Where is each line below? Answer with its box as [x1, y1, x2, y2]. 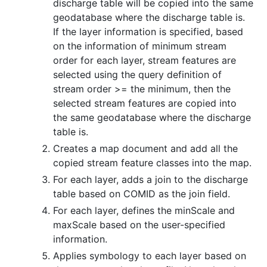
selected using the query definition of [53, 69, 222, 81]
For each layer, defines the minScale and [53, 204, 235, 217]
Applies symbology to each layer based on [53, 250, 246, 262]
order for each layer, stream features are [53, 54, 236, 67]
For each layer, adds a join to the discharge [53, 173, 248, 186]
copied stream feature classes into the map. [53, 157, 252, 169]
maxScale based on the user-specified [53, 219, 225, 231]
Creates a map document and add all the [53, 142, 238, 155]
